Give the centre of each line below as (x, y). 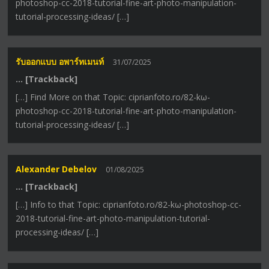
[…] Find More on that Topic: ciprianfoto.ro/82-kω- (113, 97)
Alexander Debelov (56, 169)
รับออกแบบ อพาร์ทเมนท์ (60, 61)
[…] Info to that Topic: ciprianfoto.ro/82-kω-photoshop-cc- (129, 204)
